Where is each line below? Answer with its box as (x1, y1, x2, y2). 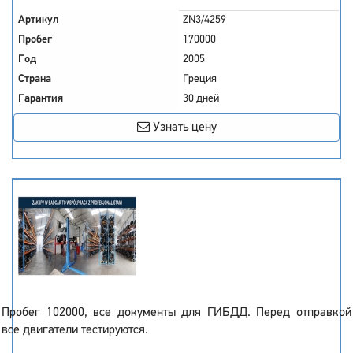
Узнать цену (149, 121, 217, 134)
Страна (18, 73, 51, 85)
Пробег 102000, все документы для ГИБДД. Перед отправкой (2, 307, 351, 319)
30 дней (183, 93, 219, 105)
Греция (183, 73, 217, 85)
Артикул (18, 14, 59, 26)
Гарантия (18, 93, 63, 105)
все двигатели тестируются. (2, 324, 148, 336)
